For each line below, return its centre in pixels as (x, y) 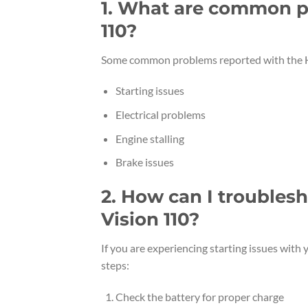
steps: (115, 265)
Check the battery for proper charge (199, 296)
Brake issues (144, 162)
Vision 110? (150, 219)
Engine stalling (150, 138)
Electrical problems (160, 114)
